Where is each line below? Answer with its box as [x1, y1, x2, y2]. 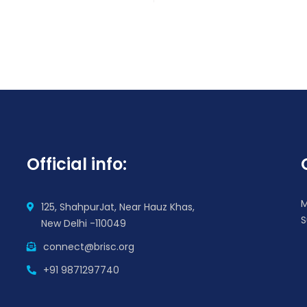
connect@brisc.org [42, 240, 134, 254]
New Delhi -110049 [40, 217, 126, 230]
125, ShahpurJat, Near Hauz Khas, [40, 200, 195, 214]
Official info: [26, 153, 127, 175]
